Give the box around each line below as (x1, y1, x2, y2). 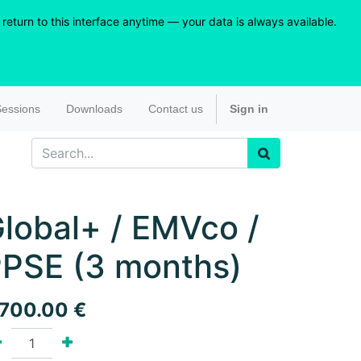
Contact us (147, 102, 203, 115)
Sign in (229, 102, 268, 115)
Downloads (65, 102, 122, 115)
